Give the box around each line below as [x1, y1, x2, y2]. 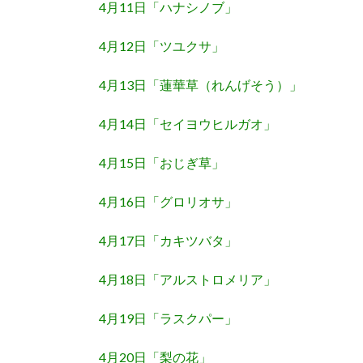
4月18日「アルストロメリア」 [99, 271, 276, 288]
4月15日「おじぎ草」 [99, 155, 224, 171]
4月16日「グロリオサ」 [99, 194, 237, 210]
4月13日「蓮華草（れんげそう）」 [99, 77, 302, 93]
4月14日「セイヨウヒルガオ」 [99, 116, 276, 132]
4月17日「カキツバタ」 [99, 233, 237, 249]
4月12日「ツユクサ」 [99, 38, 224, 54]
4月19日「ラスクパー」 [99, 310, 237, 327]
